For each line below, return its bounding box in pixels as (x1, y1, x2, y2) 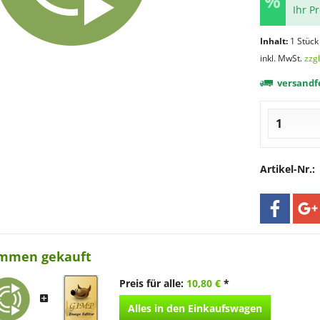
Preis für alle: (119, 276, 186, 290)
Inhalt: (259, 35, 290, 47)
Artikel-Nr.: (259, 162, 315, 176)
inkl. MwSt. (259, 52, 304, 64)
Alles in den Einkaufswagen (128, 301, 262, 315)
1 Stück (289, 35, 319, 47)
